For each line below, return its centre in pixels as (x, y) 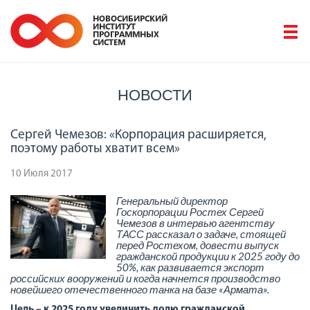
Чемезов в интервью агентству (195, 223)
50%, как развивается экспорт (190, 267)
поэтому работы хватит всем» (95, 149)
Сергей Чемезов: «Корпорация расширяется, (138, 135)
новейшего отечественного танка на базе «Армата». (140, 289)
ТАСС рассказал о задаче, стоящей (201, 234)
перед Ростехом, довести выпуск (197, 245)
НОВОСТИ (155, 94)
